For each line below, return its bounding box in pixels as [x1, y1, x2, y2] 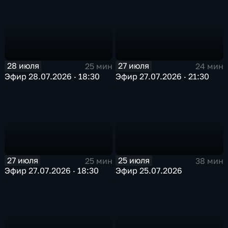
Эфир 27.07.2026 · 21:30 [116, 71, 210, 81]
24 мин [195, 61, 223, 72]
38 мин [195, 155, 223, 166]
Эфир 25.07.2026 [116, 165, 183, 176]
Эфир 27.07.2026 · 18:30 [5, 165, 99, 176]
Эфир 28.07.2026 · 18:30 [5, 71, 100, 81]
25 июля [118, 155, 150, 165]
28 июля [7, 61, 39, 71]
